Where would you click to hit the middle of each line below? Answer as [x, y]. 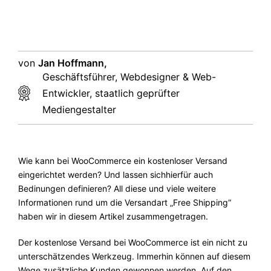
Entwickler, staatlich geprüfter [111, 93]
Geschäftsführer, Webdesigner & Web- [129, 77]
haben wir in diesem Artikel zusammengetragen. [113, 216]
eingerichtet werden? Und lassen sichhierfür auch [116, 174]
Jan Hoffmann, [73, 63]
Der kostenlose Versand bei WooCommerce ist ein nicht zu [133, 242]
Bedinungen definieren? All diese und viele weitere [117, 188]
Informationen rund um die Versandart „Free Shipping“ [125, 202]
